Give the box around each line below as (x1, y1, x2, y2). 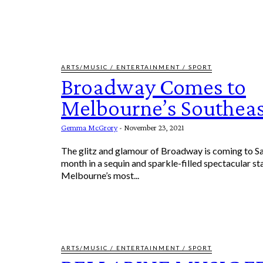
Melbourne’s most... (61, 169, 139, 181)
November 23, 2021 (124, 122, 184, 132)
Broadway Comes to (61, 73, 246, 100)
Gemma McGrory (61, 122, 117, 132)
